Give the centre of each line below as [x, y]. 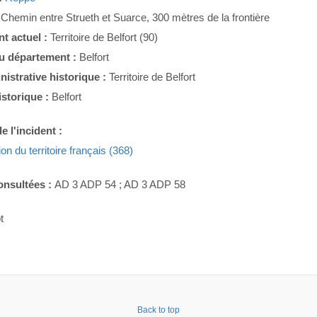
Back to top [158, 310]
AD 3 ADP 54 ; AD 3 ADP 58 [120, 184]
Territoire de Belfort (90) [104, 37]
